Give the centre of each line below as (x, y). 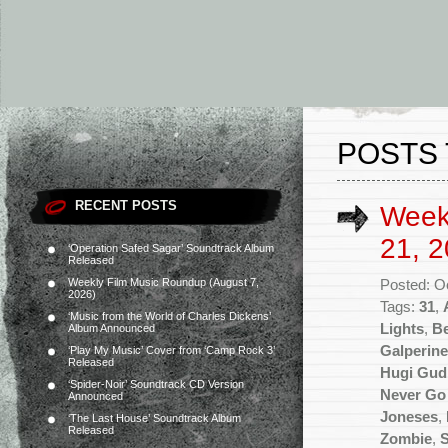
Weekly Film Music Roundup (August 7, (163, 282)
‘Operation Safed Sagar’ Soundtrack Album (171, 248)
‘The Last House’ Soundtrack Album (154, 418)
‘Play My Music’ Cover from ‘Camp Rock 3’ (171, 350)
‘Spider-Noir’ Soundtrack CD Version (156, 384)
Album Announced (111, 328)
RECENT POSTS (126, 205)
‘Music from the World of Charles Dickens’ (169, 316)
